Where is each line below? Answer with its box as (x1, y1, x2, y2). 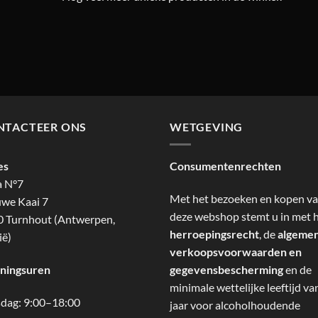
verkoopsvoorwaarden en (170, 244, 302, 258)
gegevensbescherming (170, 262, 283, 276)
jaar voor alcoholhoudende (170, 297, 300, 312)
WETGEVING (170, 120, 243, 134)
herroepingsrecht (170, 226, 259, 241)
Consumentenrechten (170, 158, 281, 172)
